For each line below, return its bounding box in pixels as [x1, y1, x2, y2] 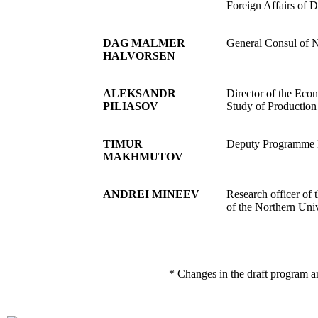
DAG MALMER [102, 36, 185, 49]
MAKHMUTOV [102, 150, 183, 163]
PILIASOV [102, 99, 158, 112]
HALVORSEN [102, 49, 175, 62]
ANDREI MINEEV [102, 187, 199, 200]
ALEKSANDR [102, 87, 176, 99]
